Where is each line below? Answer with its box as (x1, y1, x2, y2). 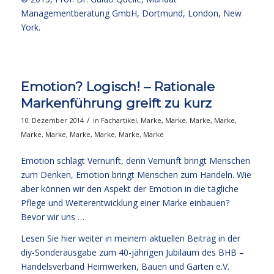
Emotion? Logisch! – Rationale (20, 79, 215, 94)
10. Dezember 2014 (20, 116, 84, 125)
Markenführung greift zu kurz (20, 95, 212, 111)
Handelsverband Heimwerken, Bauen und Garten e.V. (20, 260, 229, 272)
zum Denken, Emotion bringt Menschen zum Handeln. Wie (20, 168, 251, 180)
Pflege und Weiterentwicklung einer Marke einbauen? (20, 196, 229, 209)
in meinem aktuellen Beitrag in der (102, 232, 240, 244)
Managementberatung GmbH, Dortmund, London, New (20, 7, 242, 20)
